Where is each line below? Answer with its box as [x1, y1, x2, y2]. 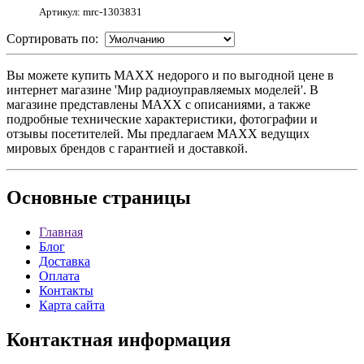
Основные [6, 187, 97, 209]
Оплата [39, 269, 80, 284]
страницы [97, 187, 191, 209]
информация [113, 329, 231, 350]
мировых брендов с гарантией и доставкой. [6, 141, 248, 156]
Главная [39, 225, 83, 240]
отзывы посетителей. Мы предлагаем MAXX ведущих [6, 127, 310, 141]
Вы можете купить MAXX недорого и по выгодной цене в [6, 68, 334, 83]
